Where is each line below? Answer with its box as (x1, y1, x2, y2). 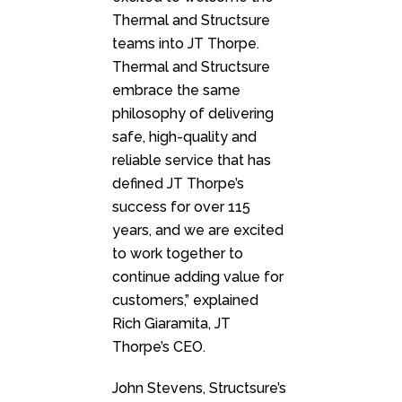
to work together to (112, 245, 243, 263)
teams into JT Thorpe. (112, 35, 259, 53)
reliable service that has (112, 152, 271, 170)
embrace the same (112, 82, 240, 100)
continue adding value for (112, 268, 284, 286)
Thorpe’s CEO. (112, 338, 205, 356)
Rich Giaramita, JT (112, 315, 231, 333)
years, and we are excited (112, 222, 284, 240)
